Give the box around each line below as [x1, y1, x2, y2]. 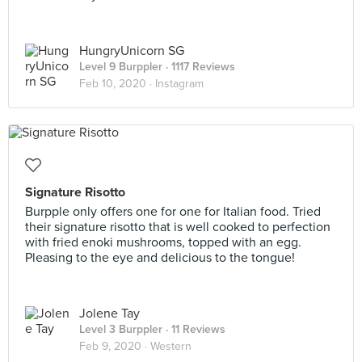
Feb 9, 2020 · [79, 339, 150, 353]
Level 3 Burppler [79, 322, 162, 336]
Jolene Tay [79, 305, 140, 322]
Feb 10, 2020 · [79, 77, 155, 90]
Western [150, 339, 192, 353]
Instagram [155, 77, 204, 90]
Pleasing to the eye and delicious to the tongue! [25, 250, 295, 266]
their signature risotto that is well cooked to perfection [25, 219, 330, 235]
